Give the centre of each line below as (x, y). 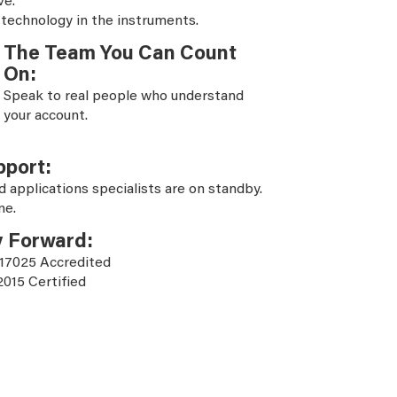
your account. (46, 116)
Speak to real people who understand (124, 96)
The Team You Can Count (120, 54)
